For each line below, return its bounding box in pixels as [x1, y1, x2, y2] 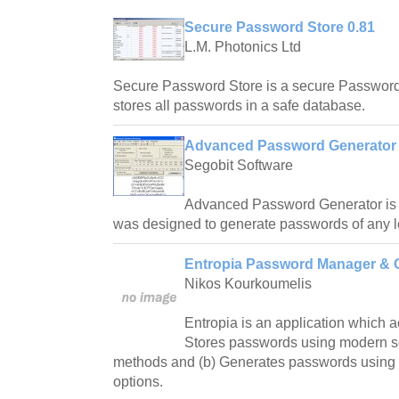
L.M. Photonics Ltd [184, 39, 301, 55]
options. [113, 374, 163, 390]
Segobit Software [184, 158, 293, 174]
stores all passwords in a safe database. [113, 98, 365, 114]
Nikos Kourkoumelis [184, 276, 312, 292]
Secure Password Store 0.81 [184, 20, 375, 36]
